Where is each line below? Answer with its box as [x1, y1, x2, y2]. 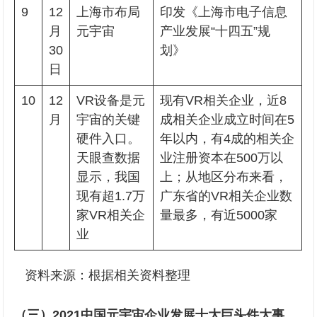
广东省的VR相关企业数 [160, 189, 293, 203]
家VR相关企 [76, 208, 146, 222]
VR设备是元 [76, 93, 146, 108]
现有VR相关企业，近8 [160, 93, 287, 108]
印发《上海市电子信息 [160, 5, 288, 19]
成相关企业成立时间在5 [160, 113, 295, 127]
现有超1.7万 [76, 189, 146, 203]
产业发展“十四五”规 [160, 24, 271, 38]
